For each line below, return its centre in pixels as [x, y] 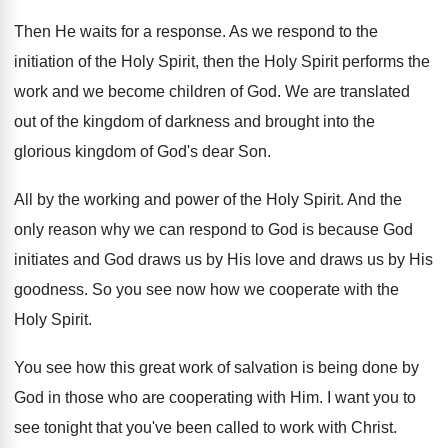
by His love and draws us [295, 259]
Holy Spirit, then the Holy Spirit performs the [275, 61]
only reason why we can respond [130, 229]
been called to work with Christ [284, 427]
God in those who [76, 397]
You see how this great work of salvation [156, 367]
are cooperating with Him [230, 397]
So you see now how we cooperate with [232, 289]
